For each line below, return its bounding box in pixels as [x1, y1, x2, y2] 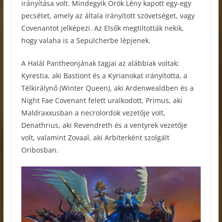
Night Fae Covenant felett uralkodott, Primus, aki [21, 96, 182, 106]
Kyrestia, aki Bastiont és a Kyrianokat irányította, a [21, 71, 187, 81]
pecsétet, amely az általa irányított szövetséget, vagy [21, 11, 195, 21]
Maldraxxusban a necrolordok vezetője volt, [21, 108, 166, 118]
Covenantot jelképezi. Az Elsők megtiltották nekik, [21, 23, 184, 33]
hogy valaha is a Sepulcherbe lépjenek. [21, 36, 151, 46]
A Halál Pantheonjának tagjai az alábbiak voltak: [21, 58, 179, 68]
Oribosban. [21, 145, 58, 155]
